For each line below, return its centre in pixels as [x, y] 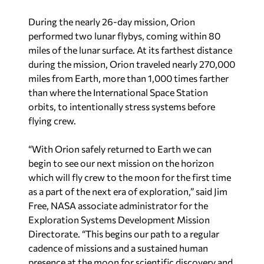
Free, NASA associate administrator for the [118, 206]
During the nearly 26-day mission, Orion [112, 22]
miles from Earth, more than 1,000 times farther [128, 78]
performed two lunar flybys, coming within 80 [124, 36]
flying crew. [52, 121]
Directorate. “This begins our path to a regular [124, 234]
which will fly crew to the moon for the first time [130, 177]
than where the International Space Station [118, 93]
